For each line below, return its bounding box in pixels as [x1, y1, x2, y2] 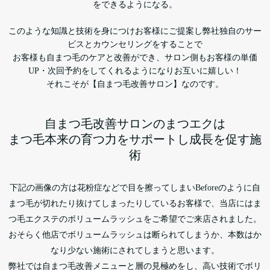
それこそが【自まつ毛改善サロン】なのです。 [46, 79, 224, 89]
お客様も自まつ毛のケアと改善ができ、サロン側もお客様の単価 [13, 52, 257, 62]
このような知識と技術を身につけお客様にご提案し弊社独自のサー [8, 26, 262, 36]
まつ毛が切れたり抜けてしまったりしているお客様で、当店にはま [8, 198, 262, 208]
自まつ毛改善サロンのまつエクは [45, 116, 225, 130]
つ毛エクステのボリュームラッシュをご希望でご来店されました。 [8, 214, 262, 224]
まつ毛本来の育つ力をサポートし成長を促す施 [8, 132, 262, 146]
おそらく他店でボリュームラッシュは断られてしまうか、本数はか [8, 230, 262, 239]
